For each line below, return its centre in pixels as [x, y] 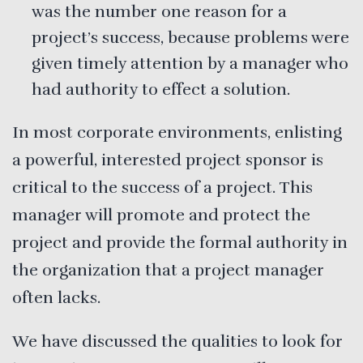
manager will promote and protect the [161, 215]
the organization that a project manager [168, 270]
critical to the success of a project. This [162, 187]
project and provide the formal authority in [180, 242]
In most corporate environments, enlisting [177, 132]
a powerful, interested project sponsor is [168, 160]
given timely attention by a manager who [190, 63]
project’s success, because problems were [190, 37]
